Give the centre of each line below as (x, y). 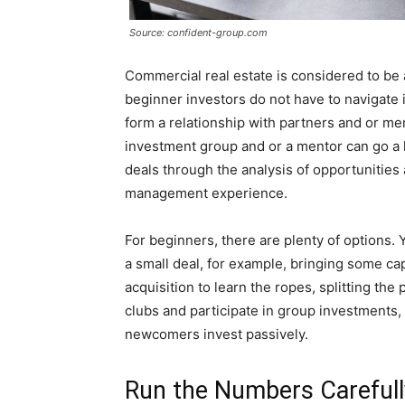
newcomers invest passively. (217, 334)
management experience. (206, 193)
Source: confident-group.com (198, 33)
